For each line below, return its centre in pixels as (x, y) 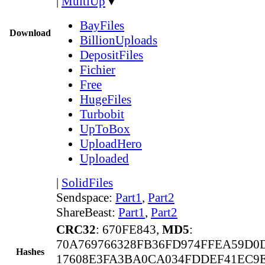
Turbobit (102, 114)
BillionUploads (119, 40)
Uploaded (104, 158)
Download (30, 33)
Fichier (98, 70)
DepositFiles (112, 55)
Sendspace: (86, 197)
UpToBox (105, 129)
